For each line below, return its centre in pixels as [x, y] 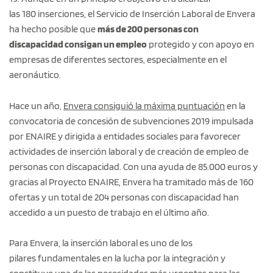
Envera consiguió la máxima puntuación [144, 105]
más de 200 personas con [148, 29]
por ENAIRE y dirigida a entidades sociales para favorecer [125, 136]
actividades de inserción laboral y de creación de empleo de [129, 151]
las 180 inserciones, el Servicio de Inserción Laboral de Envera [132, 13]
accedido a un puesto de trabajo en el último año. [109, 212]
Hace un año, [36, 105]
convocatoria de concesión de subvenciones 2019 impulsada [131, 121]
